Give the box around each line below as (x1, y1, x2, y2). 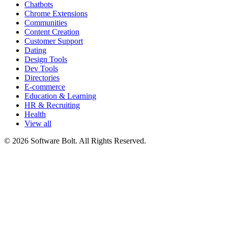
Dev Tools (24, 64, 58, 73)
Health (24, 110, 46, 119)
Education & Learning (24, 92, 96, 101)
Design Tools (24, 55, 67, 64)
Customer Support (24, 37, 83, 46)
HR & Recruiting (24, 101, 80, 110)
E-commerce (24, 82, 65, 92)
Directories (24, 73, 60, 82)
